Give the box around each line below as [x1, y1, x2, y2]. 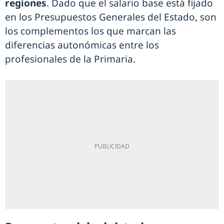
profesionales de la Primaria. [5, 52, 135, 66]
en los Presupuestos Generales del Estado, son [5, 10, 216, 24]
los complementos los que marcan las [5, 24, 176, 38]
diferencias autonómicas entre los [5, 38, 159, 52]
